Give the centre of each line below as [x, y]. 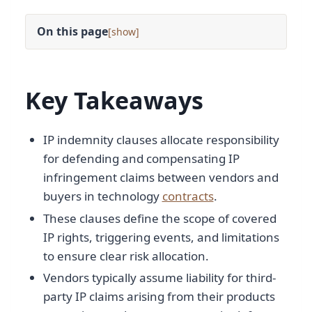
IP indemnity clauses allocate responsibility [161, 140]
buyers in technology [102, 196]
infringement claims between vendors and [161, 178]
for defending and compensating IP [141, 159]
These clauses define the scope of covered [159, 218]
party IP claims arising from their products [159, 296]
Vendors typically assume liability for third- [159, 277]
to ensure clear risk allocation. [126, 256]
